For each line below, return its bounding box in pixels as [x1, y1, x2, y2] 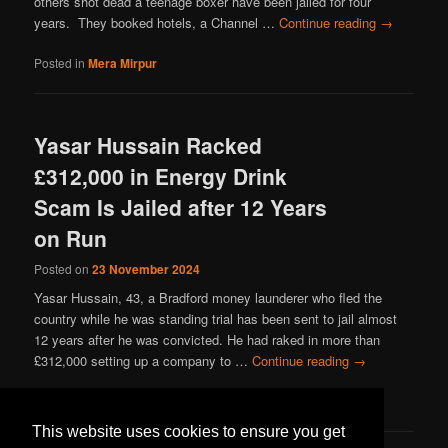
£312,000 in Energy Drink [34, 161, 288, 192]
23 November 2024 [92, 260, 201, 279]
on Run [34, 223, 108, 254]
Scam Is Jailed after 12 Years [34, 192, 328, 223]
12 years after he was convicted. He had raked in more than [34, 329, 381, 349]
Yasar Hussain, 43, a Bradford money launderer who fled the [34, 287, 383, 307]
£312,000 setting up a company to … [34, 350, 253, 370]
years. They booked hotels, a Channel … [34, 12, 280, 32]
